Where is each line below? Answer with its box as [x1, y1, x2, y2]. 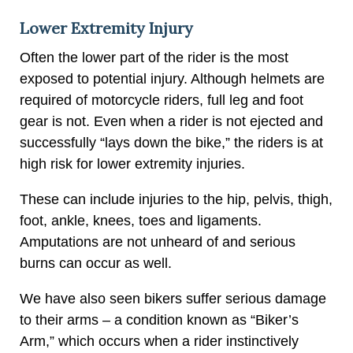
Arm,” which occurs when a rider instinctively [20, 333, 299, 349]
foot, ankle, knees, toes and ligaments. [20, 212, 262, 229]
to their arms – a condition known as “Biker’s [20, 311, 299, 328]
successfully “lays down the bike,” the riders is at [20, 134, 323, 150]
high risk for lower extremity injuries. [20, 155, 245, 172]
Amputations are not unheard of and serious [20, 233, 295, 250]
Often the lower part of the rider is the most [20, 49, 288, 65]
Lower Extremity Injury [20, 17, 193, 38]
